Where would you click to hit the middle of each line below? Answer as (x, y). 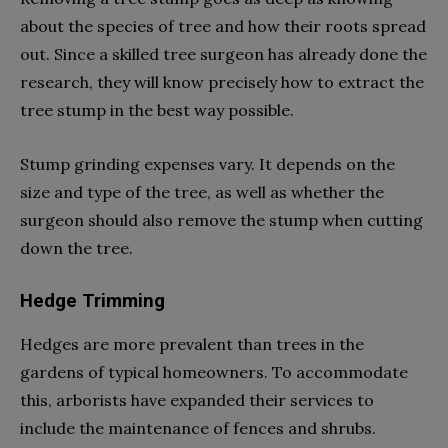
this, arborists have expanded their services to (197, 399)
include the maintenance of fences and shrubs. (198, 427)
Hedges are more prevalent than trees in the (192, 343)
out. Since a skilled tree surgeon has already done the (223, 53)
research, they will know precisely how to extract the (222, 81)
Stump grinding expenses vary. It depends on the (207, 163)
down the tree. (76, 247)
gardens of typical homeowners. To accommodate (214, 371)
